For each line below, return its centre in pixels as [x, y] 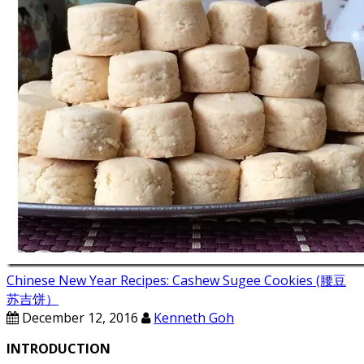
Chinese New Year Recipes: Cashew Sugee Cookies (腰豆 [176, 280]
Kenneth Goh [194, 318]
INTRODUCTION [58, 349]
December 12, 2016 [78, 318]
